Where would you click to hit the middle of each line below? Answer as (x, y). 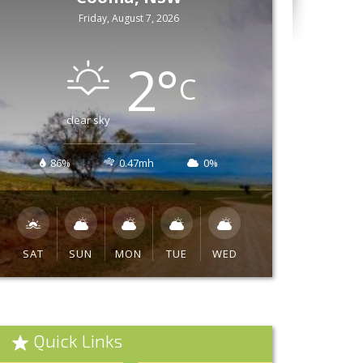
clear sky (88, 120)
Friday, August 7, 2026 (129, 18)
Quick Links (78, 340)
